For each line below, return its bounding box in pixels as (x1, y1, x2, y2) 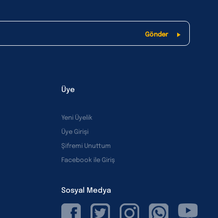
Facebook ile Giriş (61, 157, 115, 164)
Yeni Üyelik (61, 115, 92, 122)
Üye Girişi (61, 129, 89, 136)
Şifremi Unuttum (61, 143, 111, 150)
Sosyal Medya (61, 187, 111, 195)
